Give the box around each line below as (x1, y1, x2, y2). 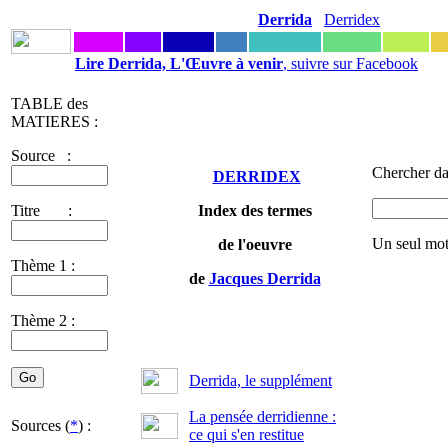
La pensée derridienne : (189, 408, 336, 425)
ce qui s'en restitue (189, 426, 304, 443)
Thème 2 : (11, 312, 75, 329)
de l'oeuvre (217, 236, 292, 253)
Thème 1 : (11, 257, 75, 274)
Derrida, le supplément (189, 372, 332, 389)
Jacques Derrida (208, 270, 321, 287)
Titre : (11, 202, 72, 219)
